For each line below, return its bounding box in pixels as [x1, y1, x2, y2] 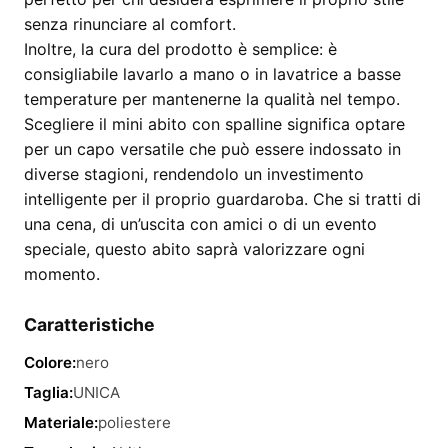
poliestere [98, 413, 171, 432]
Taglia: [24, 383, 73, 402]
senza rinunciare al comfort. [24, 14, 236, 34]
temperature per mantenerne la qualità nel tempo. [24, 89, 400, 109]
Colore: [24, 353, 76, 372]
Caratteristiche [24, 314, 155, 335]
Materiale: [24, 413, 98, 432]
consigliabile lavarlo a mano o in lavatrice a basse [24, 64, 401, 84]
